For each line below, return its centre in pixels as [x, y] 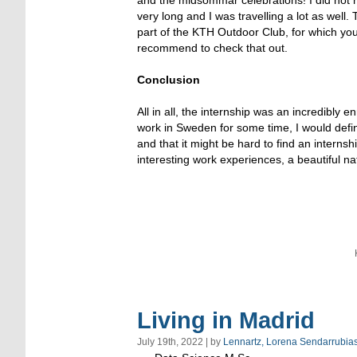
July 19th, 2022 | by [180, 341]
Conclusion [169, 79]
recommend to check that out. [212, 47]
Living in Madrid [226, 320]
